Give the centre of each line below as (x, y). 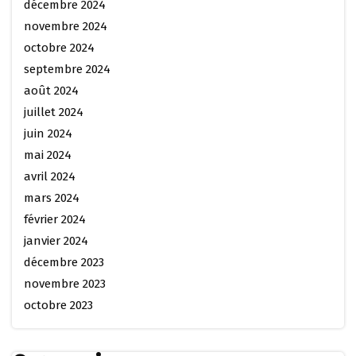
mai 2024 (48, 155)
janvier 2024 (56, 241)
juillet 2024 (54, 112)
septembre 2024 (67, 69)
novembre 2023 (65, 284)
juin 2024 (48, 133)
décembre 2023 (64, 262)
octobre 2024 (59, 48)
